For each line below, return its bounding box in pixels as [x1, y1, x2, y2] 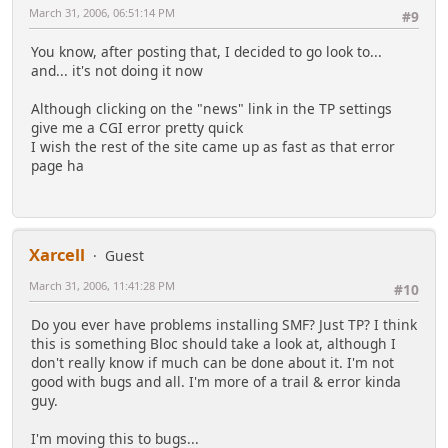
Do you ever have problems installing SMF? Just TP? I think [31, 315, 417, 335]
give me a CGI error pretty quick [31, 118, 243, 138]
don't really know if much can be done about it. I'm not [31, 353, 394, 373]
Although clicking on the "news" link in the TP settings [31, 99, 392, 119]
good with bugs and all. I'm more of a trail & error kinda [31, 372, 401, 392]
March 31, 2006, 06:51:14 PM [29, 4, 175, 20]
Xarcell [29, 243, 85, 266]
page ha [31, 156, 84, 176]
